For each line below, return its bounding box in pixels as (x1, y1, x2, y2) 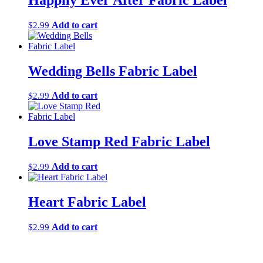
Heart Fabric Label (28, 194, 146, 210)
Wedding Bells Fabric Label (28, 63, 197, 79)
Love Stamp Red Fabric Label (28, 134, 210, 150)
